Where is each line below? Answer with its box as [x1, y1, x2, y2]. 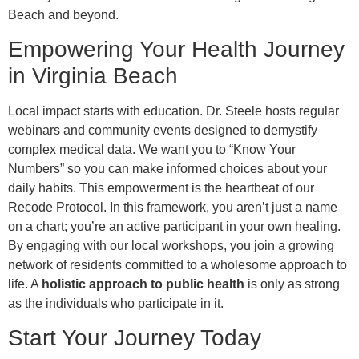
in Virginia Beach [8, 63, 178, 89]
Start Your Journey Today [8, 325, 261, 351]
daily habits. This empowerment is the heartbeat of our [8, 181, 314, 196]
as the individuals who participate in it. [8, 296, 224, 311]
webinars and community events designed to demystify [8, 123, 317, 138]
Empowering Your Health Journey [8, 37, 345, 63]
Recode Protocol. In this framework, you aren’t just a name [8, 200, 337, 215]
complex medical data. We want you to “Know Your [8, 143, 296, 157]
